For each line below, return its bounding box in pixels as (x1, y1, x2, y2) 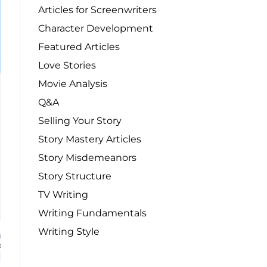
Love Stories (38, 60, 96, 71)
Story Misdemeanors (38, 152, 136, 163)
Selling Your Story (38, 115, 122, 126)
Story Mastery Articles (38, 133, 141, 145)
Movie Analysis (38, 78, 107, 89)
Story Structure (38, 170, 111, 182)
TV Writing (38, 189, 88, 200)
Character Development (38, 23, 153, 34)
